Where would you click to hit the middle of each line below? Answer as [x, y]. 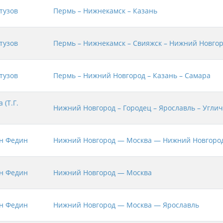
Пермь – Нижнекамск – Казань [105, 11]
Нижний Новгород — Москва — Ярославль [126, 205]
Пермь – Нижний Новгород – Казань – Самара [132, 76]
